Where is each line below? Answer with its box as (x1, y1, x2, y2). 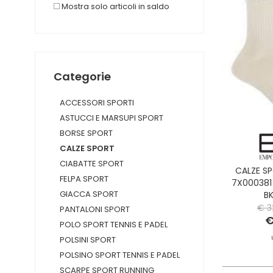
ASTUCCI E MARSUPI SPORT (60, 112, 163, 124)
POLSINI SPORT (60, 234, 116, 246)
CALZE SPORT (60, 143, 115, 154)
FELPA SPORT (60, 173, 108, 185)
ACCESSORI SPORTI (60, 97, 134, 108)
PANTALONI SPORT (60, 204, 130, 215)
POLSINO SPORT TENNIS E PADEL (60, 249, 180, 261)
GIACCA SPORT (60, 188, 118, 200)
